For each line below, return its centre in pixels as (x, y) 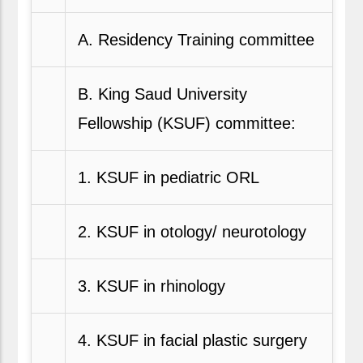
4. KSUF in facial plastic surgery (192, 340)
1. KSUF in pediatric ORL (168, 177)
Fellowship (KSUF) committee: (186, 123)
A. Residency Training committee (196, 39)
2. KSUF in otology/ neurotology (192, 231)
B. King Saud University (162, 94)
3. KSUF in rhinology (151, 286)
